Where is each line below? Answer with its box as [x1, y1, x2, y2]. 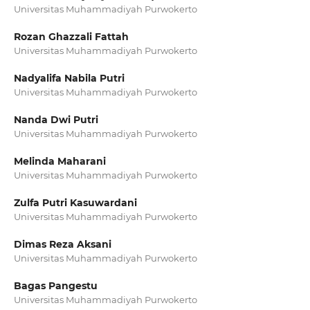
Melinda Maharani [13, 155, 106, 168]
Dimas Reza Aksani [13, 238, 111, 251]
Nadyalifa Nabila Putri [13, 72, 125, 85]
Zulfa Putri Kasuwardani [13, 197, 137, 210]
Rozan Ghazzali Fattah [13, 30, 129, 43]
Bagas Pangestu [13, 280, 98, 293]
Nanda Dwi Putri [13, 113, 98, 127]
